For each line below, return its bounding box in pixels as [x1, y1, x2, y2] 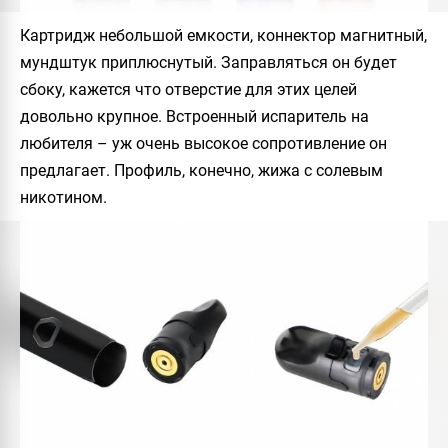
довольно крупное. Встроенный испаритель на [20, 107, 369, 127]
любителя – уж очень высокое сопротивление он [20, 134, 387, 154]
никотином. [20, 188, 107, 208]
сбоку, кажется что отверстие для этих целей [20, 80, 357, 100]
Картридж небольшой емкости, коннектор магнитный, [20, 26, 427, 46]
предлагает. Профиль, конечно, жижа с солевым [20, 161, 383, 181]
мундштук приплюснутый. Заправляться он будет [20, 53, 397, 73]
